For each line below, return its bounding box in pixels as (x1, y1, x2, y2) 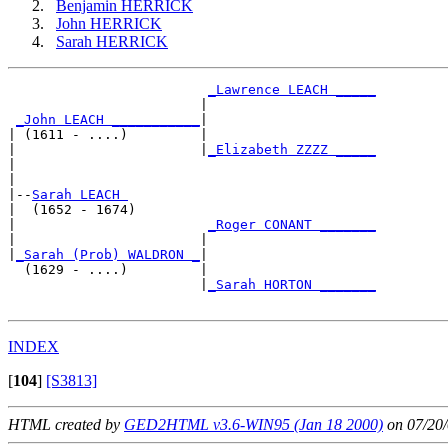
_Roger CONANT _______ (208, 217, 376, 233)
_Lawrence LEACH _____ (208, 82, 376, 98)
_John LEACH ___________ (16, 112, 200, 128)
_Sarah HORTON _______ (208, 277, 376, 293)
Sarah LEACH (32, 187, 128, 203)
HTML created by (8, 416, 124, 434)
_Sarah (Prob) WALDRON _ (16, 247, 200, 263)
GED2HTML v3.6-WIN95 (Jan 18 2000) (124, 416, 383, 434)
